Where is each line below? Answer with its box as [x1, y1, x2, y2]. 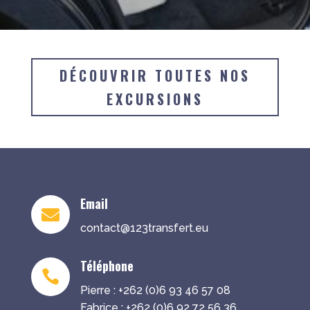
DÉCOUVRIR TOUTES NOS [59, 64, 250, 86]
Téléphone [80, 256, 134, 275]
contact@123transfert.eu [80, 221, 208, 235]
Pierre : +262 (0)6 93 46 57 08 [80, 283, 230, 297]
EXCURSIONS [106, 88, 203, 109]
